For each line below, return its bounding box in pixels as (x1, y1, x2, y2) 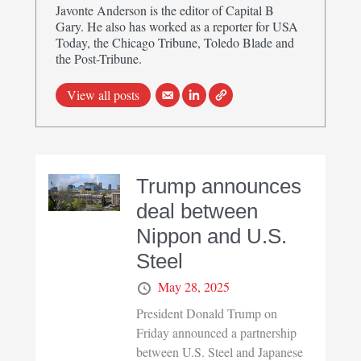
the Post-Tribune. (56, 49, 143, 67)
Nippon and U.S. (135, 223, 287, 248)
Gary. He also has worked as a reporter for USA (56, 17, 299, 35)
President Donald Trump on (135, 305, 277, 322)
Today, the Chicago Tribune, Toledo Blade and (56, 33, 295, 51)
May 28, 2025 (157, 277, 230, 295)
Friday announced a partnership (135, 324, 297, 342)
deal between (135, 198, 258, 223)
